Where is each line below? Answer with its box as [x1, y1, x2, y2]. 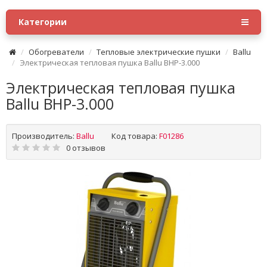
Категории [18, 16, 67, 27]
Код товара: [111, 131, 157, 141]
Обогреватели [29, 46, 84, 57]
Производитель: [12, 131, 74, 141]
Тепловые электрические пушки [97, 46, 221, 57]
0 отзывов [66, 142, 105, 153]
